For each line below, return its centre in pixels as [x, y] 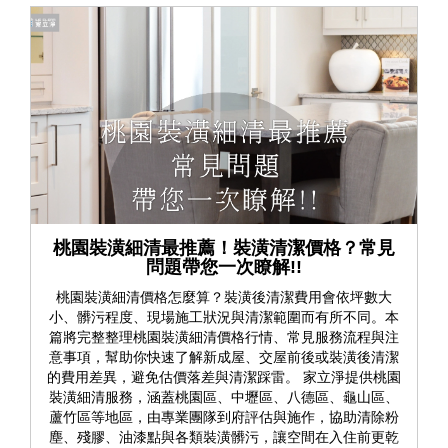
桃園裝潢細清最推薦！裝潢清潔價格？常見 [224, 247]
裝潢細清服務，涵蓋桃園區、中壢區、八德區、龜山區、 [224, 396]
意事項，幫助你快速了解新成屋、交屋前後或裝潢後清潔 [224, 356]
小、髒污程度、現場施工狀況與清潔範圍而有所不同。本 [224, 316]
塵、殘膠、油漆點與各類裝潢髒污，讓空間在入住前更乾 [224, 436]
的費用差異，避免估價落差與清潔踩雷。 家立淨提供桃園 [224, 376]
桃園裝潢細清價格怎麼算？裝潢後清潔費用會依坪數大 [224, 296]
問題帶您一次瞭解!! [224, 266]
